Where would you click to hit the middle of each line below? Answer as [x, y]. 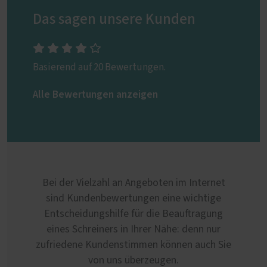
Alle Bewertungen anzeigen [95, 94]
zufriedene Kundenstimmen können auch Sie [133, 245]
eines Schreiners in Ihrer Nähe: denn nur [133, 229]
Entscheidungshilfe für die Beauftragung [133, 214]
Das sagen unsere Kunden [114, 19]
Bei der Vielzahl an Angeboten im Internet [133, 183]
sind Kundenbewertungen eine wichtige [133, 198]
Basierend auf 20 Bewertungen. [99, 67]
